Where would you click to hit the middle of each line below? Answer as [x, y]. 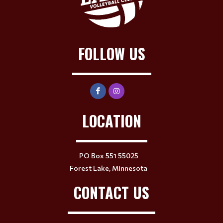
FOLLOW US [111, 53]
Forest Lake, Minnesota [109, 168]
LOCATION [111, 120]
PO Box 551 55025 [109, 155]
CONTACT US [111, 192]
